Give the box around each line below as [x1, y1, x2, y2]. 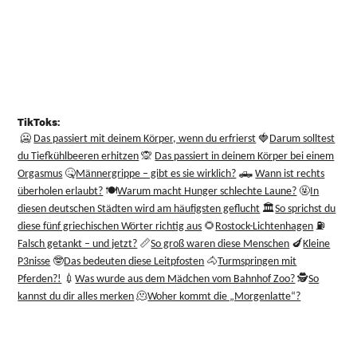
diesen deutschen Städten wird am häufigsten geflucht [18, 203, 261, 216]
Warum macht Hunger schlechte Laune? [117, 186, 297, 198]
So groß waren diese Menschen [151, 238, 290, 251]
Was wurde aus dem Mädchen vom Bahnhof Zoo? [75, 273, 296, 286]
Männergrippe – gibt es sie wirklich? [76, 168, 237, 181]
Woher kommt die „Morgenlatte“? [147, 291, 301, 304]
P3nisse [18, 256, 51, 269]
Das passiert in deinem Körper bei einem [155, 151, 335, 163]
